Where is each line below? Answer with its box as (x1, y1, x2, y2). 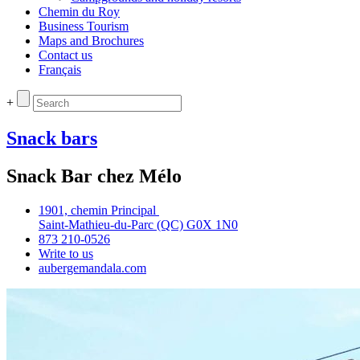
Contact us (39, 48, 92, 62)
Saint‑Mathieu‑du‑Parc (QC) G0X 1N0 (39, 217, 238, 231)
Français (39, 63, 81, 76)
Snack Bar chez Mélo (6, 165, 182, 186)
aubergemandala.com (39, 260, 146, 275)
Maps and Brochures (39, 34, 144, 47)
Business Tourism (39, 19, 129, 33)
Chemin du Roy (39, 5, 120, 18)
